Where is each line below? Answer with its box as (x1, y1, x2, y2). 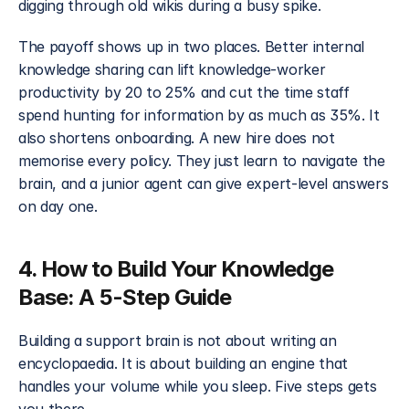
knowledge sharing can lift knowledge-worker (18, 60, 326, 79)
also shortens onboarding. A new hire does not (18, 129, 335, 147)
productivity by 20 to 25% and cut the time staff (18, 83, 350, 101)
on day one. (18, 197, 98, 215)
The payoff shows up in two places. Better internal (18, 37, 364, 56)
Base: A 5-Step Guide (18, 284, 231, 310)
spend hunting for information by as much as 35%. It (18, 106, 380, 124)
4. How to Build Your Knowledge (18, 256, 334, 282)
